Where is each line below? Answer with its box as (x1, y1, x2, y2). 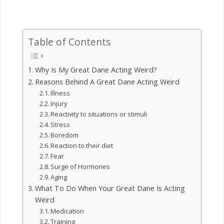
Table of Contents (28, 35, 110, 49)
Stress (50, 120, 70, 129)
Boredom (50, 130, 79, 140)
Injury (50, 99, 68, 108)
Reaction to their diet (50, 141, 113, 150)
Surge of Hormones (50, 162, 110, 171)
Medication (50, 206, 84, 216)
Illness (50, 88, 70, 98)
